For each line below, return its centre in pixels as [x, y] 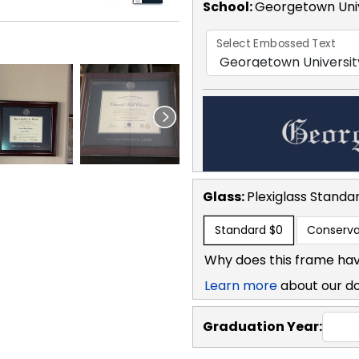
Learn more [241, 285]
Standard [240, 230]
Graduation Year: [262, 326]
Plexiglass [278, 196]
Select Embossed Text [276, 44]
